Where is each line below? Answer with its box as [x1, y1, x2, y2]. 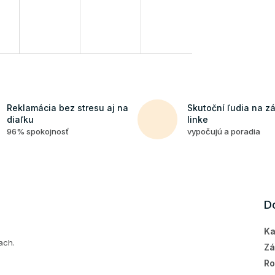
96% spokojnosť [6, 126, 69, 136]
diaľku [6, 114, 34, 125]
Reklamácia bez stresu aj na [6, 102, 128, 113]
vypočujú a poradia [187, 126, 260, 136]
